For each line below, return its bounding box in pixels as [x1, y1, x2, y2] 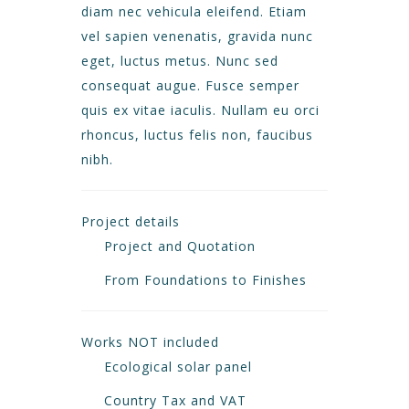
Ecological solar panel [100, 358, 252, 375]
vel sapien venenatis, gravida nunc [81, 27, 313, 45]
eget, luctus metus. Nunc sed [81, 52, 278, 69]
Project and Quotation [100, 237, 256, 255]
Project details [81, 213, 180, 230]
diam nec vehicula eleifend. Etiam [81, 3, 307, 20]
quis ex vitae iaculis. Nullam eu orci [81, 101, 320, 119]
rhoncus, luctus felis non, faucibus [81, 126, 313, 143]
